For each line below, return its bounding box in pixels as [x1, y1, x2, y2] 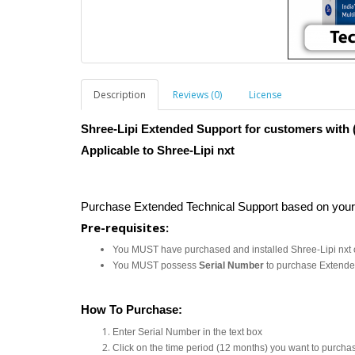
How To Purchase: [81, 302, 182, 316]
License [249, 87, 282, 101]
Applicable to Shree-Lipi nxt [81, 143, 235, 157]
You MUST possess [113, 259, 199, 271]
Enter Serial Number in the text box [113, 326, 262, 338]
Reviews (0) [173, 87, 222, 101]
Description [94, 87, 146, 101]
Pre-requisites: [81, 219, 169, 235]
